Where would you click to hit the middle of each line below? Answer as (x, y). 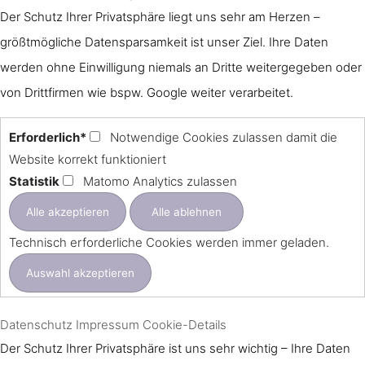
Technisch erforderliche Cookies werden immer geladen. (169, 243)
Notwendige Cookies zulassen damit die (224, 138)
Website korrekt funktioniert (88, 160)
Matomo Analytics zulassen (160, 182)
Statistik (34, 182)
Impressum (108, 325)
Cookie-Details (185, 325)
